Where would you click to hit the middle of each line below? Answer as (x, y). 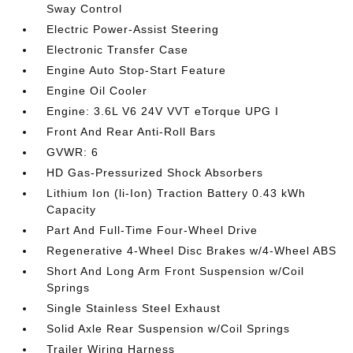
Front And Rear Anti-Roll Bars (132, 132)
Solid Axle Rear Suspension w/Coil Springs (169, 329)
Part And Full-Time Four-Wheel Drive (152, 230)
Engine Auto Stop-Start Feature (137, 70)
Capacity (72, 210)
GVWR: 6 (73, 152)
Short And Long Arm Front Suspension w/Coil (176, 271)
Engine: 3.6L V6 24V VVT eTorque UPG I (163, 111)
